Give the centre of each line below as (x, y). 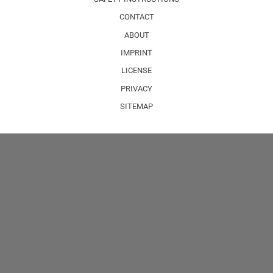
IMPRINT (136, 52)
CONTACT (136, 17)
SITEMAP (136, 107)
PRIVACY (136, 88)
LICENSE (136, 71)
